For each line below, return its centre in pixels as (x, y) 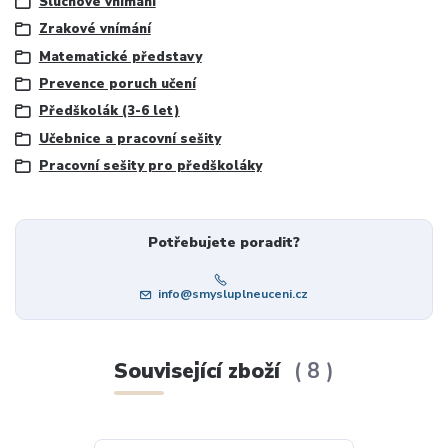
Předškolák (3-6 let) (109, 111)
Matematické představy (120, 56)
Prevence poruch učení (117, 84)
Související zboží (199, 371)
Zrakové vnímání (94, 29)
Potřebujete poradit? (223, 242)
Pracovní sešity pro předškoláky (150, 166)
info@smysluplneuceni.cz (232, 293)
